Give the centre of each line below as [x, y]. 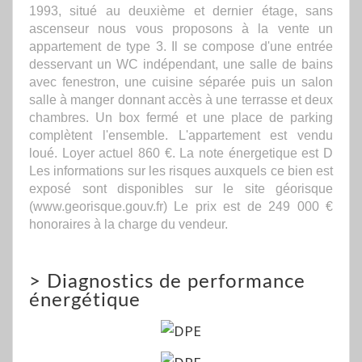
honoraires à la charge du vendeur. [128, 223]
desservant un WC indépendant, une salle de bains [181, 63]
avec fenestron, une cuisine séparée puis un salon [181, 81]
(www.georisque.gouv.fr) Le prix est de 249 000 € [181, 206]
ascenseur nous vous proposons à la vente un [181, 28]
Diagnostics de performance [176, 282]
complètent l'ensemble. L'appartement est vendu [181, 135]
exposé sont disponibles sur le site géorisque [181, 188]
